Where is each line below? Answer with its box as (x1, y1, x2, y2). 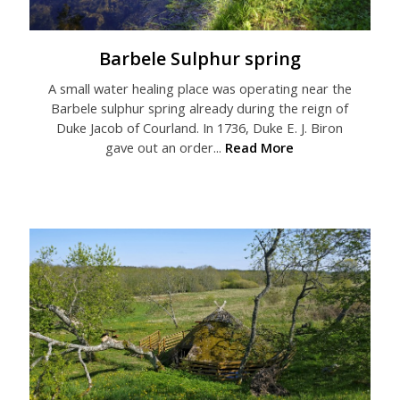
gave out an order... (105, 138, 226, 157)
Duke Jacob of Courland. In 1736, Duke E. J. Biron (56, 119, 344, 137)
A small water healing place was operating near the (47, 79, 352, 98)
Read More (225, 138, 295, 157)
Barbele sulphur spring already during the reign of (51, 99, 349, 118)
